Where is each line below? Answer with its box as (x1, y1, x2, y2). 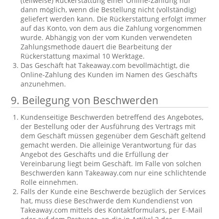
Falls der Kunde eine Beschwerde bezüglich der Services (21, 187, 206, 196)
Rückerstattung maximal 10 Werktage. (21, 51, 145, 61)
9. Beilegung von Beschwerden (11, 93, 159, 107)
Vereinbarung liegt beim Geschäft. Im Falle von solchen (21, 159, 202, 168)
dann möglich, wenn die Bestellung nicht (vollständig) (21, 5, 197, 14)
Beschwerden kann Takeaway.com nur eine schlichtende (21, 168, 207, 177)
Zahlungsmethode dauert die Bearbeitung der (21, 42, 173, 51)
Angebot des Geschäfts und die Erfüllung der (21, 150, 169, 159)
